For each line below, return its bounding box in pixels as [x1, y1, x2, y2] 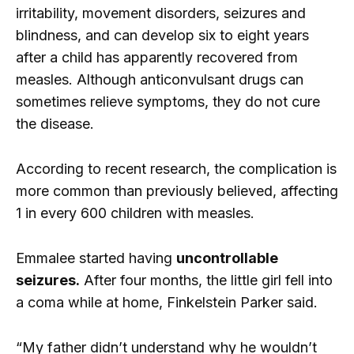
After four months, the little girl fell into [80, 272, 333, 288]
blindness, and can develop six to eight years [16, 27, 309, 44]
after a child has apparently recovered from [16, 49, 298, 66]
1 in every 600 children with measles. [16, 205, 254, 222]
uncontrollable [176, 250, 278, 266]
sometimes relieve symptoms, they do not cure [16, 93, 320, 111]
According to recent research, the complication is [16, 160, 337, 178]
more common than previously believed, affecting [16, 183, 338, 200]
